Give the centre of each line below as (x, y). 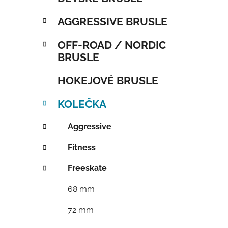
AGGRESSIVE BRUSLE (112, 21)
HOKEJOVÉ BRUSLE (108, 80)
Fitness (82, 147)
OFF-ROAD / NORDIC (112, 45)
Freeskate (87, 168)
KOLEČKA (82, 104)
